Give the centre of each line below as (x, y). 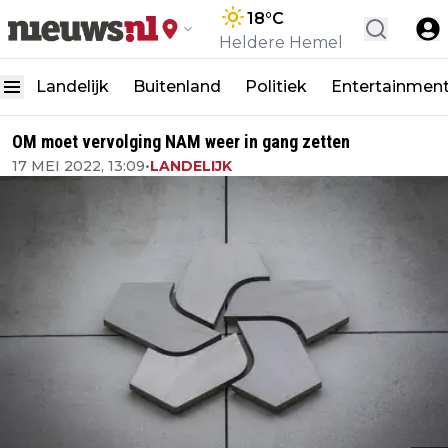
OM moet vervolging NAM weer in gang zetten (181, 141)
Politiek (276, 86)
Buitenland (177, 86)
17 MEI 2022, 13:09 (78, 166)
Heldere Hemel (281, 42)
